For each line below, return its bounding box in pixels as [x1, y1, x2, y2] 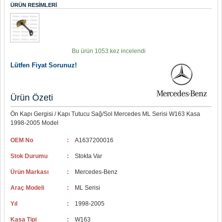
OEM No [10, 137, 33, 144]
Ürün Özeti [10, 93, 53, 103]
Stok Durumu [10, 153, 48, 160]
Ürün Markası [10, 168, 49, 175]
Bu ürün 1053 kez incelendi [72, 48, 146, 55]
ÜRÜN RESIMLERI [10, 2, 57, 8]
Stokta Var [75, 153, 102, 160]
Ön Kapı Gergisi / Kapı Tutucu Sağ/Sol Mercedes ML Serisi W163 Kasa [10, 111, 200, 117]
